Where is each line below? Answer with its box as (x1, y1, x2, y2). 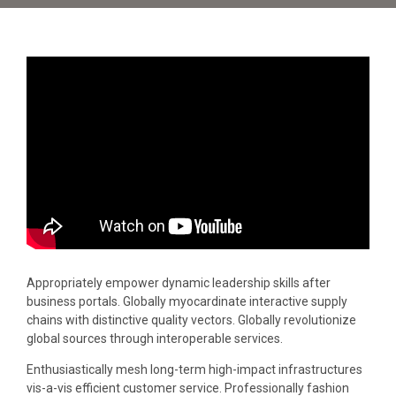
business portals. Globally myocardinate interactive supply (27, 293, 347, 308)
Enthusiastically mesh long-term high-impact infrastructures (27, 362, 362, 377)
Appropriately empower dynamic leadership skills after (27, 275, 331, 290)
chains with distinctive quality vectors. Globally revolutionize (27, 312, 356, 327)
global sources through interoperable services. (27, 331, 283, 346)
